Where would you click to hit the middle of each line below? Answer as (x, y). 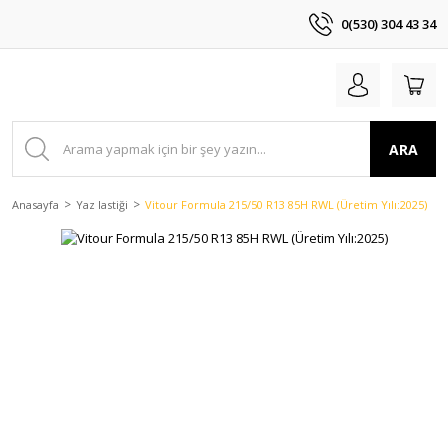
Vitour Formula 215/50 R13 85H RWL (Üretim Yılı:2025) (286, 204)
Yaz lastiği (102, 204)
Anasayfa (35, 204)
